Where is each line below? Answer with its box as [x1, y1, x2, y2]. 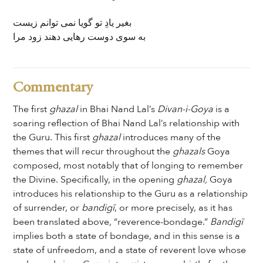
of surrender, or [13, 201, 82, 214]
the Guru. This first [13, 131, 93, 144]
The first [13, 103, 50, 116]
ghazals [173, 145, 205, 158]
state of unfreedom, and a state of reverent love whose [13, 244, 247, 257]
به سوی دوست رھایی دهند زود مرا [13, 31, 146, 43]
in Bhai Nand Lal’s [77, 103, 158, 116]
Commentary [13, 81, 93, 95]
